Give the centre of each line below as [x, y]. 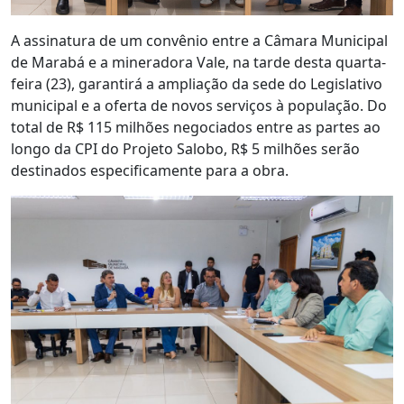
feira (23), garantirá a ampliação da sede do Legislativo [197, 83]
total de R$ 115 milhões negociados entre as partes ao [196, 127]
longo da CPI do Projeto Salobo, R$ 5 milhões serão [185, 148]
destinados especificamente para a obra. [150, 170]
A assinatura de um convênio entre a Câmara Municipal [199, 40]
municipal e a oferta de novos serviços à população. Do [199, 105]
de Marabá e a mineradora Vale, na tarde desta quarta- [198, 62]
